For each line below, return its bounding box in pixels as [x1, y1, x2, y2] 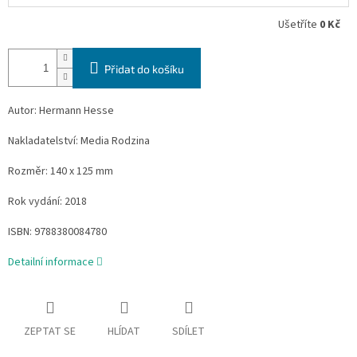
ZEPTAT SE [24, 323, 76, 339]
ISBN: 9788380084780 [8, 223, 107, 240]
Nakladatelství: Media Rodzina [8, 132, 150, 149]
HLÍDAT [108, 323, 140, 339]
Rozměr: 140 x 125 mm [8, 163, 113, 179]
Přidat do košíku [104, 61, 184, 76]
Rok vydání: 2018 [8, 193, 87, 210]
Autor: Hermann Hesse [8, 102, 114, 119]
